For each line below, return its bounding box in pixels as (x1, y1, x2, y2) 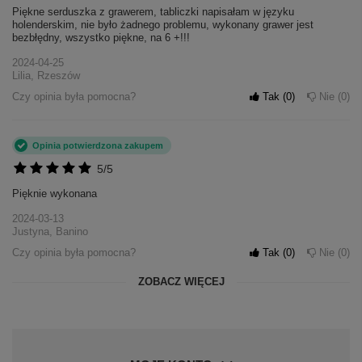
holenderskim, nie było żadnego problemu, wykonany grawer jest (12, 19, 314, 32)
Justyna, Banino (12, 225, 88, 238)
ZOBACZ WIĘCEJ (137, 276, 225, 288)
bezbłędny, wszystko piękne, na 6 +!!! (12, 32, 190, 44)
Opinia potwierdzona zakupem (32, 141, 163, 151)
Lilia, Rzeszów (12, 69, 80, 82)
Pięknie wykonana (12, 187, 97, 200)
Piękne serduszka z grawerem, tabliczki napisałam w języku (12, 6, 294, 19)
